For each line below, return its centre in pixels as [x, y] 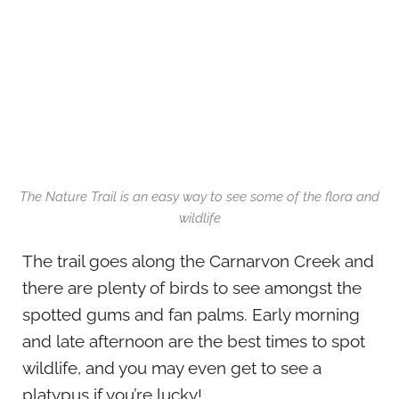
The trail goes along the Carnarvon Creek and [198, 261]
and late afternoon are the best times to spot [194, 342]
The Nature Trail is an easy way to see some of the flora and [199, 197]
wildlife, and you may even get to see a [172, 368]
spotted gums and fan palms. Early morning [191, 315]
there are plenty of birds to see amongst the [192, 288]
